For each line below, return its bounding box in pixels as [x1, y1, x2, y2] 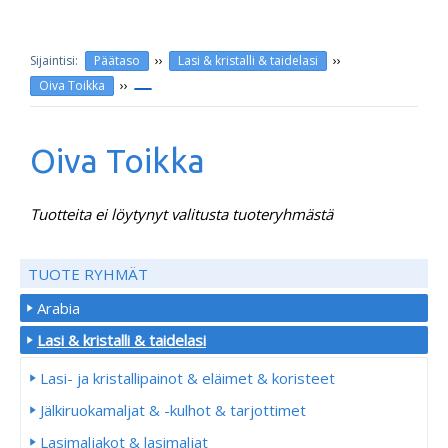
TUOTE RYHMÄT [28, 263, 148, 284]
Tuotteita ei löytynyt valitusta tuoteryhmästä [30, 203, 333, 224]
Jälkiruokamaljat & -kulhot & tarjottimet [40, 400, 306, 420]
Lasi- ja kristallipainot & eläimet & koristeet [40, 368, 335, 388]
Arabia [37, 298, 80, 318]
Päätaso [94, 52, 140, 69]
